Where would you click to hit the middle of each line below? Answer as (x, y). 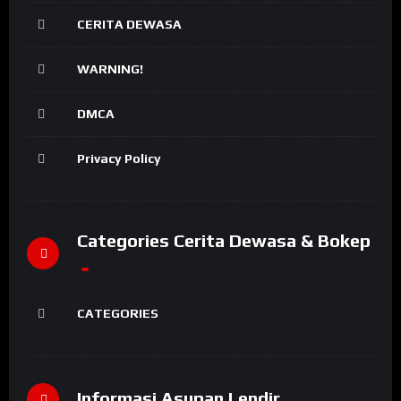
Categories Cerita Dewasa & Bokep (224, 240)
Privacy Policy (119, 158)
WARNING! (110, 68)
